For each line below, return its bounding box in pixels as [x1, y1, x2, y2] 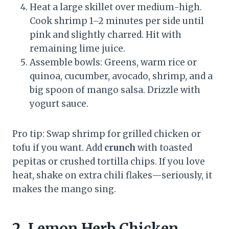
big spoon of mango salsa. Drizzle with [30, 84, 200, 96]
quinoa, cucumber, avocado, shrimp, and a [30, 71, 213, 82]
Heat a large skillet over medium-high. [30, 2, 202, 13]
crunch [104, 142, 135, 154]
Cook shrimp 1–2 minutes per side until [30, 15, 204, 27]
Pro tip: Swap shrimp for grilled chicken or [12, 128, 201, 140]
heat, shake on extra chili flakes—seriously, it [12, 170, 212, 181]
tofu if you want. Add [12, 142, 104, 154]
